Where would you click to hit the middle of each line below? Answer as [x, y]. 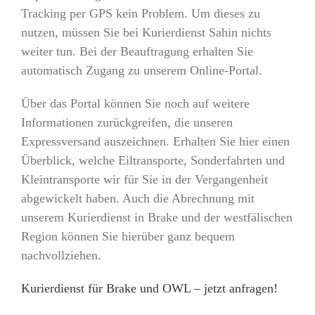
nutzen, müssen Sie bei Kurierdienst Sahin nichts [146, 33]
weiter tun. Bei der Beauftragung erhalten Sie [137, 52]
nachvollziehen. [61, 256]
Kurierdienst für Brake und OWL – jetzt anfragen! [149, 289]
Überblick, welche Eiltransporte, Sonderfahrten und [153, 161]
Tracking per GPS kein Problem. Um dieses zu [140, 14]
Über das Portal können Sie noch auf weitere [135, 104]
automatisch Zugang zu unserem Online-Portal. [141, 71]
